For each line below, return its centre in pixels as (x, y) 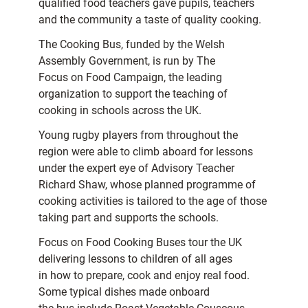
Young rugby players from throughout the (138, 135)
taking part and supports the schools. (129, 218)
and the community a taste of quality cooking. (150, 20)
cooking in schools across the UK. (120, 111)
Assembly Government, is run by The (127, 61)
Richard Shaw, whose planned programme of (147, 185)
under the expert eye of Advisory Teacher (136, 168)
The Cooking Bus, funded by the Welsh (132, 45)
